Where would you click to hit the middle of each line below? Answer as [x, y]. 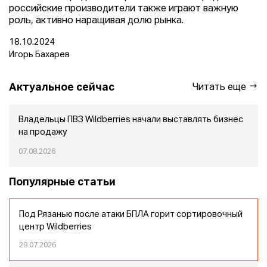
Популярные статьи [62, 182]
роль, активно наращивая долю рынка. [96, 21]
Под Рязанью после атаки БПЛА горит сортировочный [131, 215]
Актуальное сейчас [62, 87]
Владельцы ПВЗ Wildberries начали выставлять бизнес [131, 120]
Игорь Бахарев [39, 55]
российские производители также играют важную [124, 9]
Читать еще [221, 88]
